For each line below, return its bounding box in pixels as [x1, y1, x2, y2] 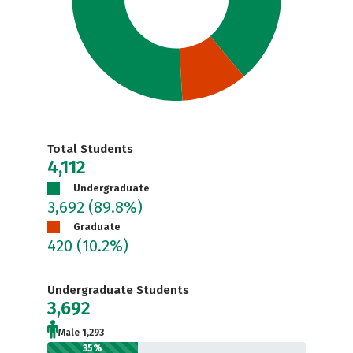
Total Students [47, 142, 133, 156]
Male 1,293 [58, 327, 104, 338]
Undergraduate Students [47, 283, 189, 297]
